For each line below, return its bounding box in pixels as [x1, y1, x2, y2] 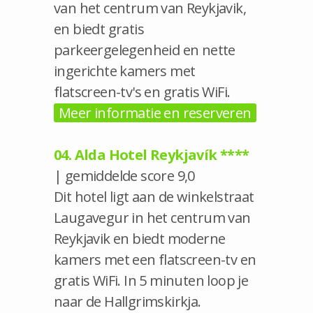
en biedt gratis [54, 19, 145, 38]
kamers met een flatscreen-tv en [54, 249, 256, 269]
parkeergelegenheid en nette [54, 40, 235, 59]
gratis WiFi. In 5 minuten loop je [54, 270, 249, 290]
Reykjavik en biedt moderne [54, 228, 226, 248]
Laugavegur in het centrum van [54, 208, 251, 227]
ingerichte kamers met [54, 61, 196, 80]
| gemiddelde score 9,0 [54, 166, 195, 185]
